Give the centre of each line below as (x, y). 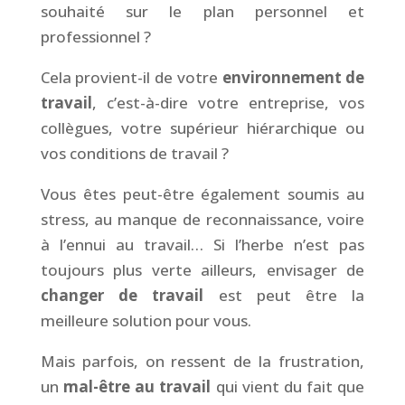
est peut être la (292, 295)
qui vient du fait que (288, 386)
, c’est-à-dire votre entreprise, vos (228, 102)
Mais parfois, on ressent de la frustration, (202, 361)
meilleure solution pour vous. (146, 320)
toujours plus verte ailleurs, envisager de (202, 269)
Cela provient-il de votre (131, 77)
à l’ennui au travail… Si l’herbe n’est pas (202, 244)
